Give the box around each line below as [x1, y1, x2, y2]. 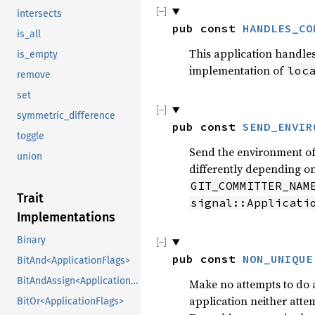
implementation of [189, 63, 286, 78]
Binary [17, 234, 46, 247]
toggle [17, 130, 44, 143]
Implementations [17, 210, 115, 226]
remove [17, 69, 51, 82]
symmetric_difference [17, 110, 115, 122]
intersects [17, 8, 62, 20]
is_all [17, 28, 41, 41]
